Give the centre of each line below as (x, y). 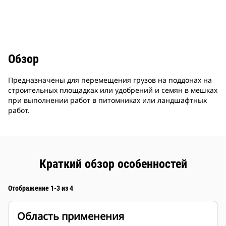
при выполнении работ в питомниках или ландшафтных (107, 100)
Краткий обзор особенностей (113, 164)
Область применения (71, 216)
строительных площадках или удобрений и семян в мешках (113, 90)
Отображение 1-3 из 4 (41, 188)
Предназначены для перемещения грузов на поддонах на (110, 80)
